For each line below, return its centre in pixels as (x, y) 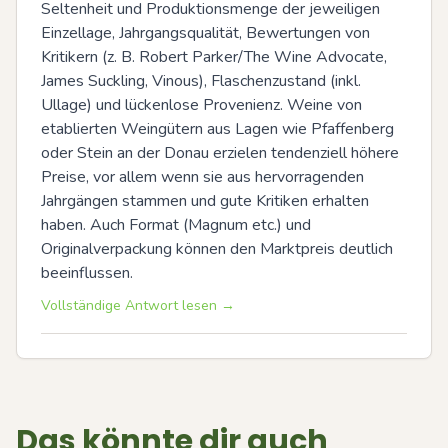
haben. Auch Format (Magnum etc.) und (176, 225)
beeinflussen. (87, 273)
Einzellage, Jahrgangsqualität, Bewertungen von (205, 33)
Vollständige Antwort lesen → (138, 305)
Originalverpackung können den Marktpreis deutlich (217, 249)
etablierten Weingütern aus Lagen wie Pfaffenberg (217, 129)
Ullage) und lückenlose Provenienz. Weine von (201, 105)
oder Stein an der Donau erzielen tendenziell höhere (220, 153)
